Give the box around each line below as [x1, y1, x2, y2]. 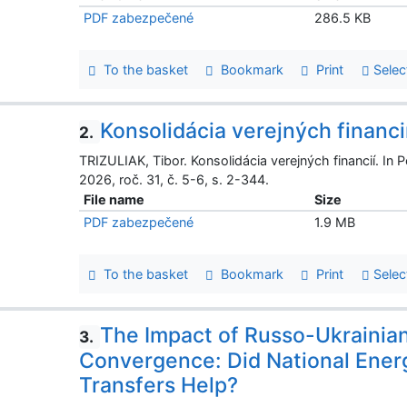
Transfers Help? [79, 372, 239, 398]
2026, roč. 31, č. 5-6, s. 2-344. [79, 172, 270, 188]
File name [84, 192, 145, 208]
